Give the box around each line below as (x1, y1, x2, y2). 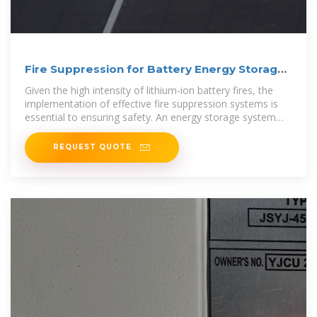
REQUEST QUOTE (53, 142, 134, 151)
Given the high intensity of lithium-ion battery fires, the (25, 83, 273, 97)
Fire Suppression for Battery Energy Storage (25, 62, 285, 76)
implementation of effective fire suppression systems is (25, 96, 278, 110)
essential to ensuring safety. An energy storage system (25, 110, 276, 124)
